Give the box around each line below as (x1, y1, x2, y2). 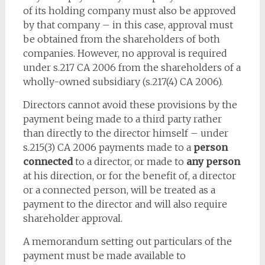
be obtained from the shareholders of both (22, 33, 220, 45)
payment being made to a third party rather (22, 113, 222, 125)
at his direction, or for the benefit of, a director (22, 170, 236, 182)
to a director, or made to (72, 156, 186, 167)
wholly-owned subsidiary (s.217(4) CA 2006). (22, 76, 223, 88)
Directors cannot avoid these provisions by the (22, 99, 237, 111)
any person (186, 156, 240, 167)
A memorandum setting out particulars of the (22, 235, 232, 247)
